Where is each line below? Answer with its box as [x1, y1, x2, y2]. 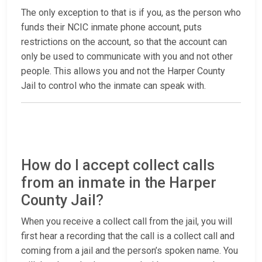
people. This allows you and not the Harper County [21, 65, 225, 77]
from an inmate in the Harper [21, 174, 216, 192]
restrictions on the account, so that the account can [21, 36, 227, 48]
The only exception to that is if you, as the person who [21, 7, 241, 19]
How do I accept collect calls [21, 157, 215, 174]
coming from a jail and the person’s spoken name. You [21, 245, 238, 257]
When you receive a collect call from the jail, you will [21, 216, 232, 227]
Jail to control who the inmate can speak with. [21, 80, 206, 92]
